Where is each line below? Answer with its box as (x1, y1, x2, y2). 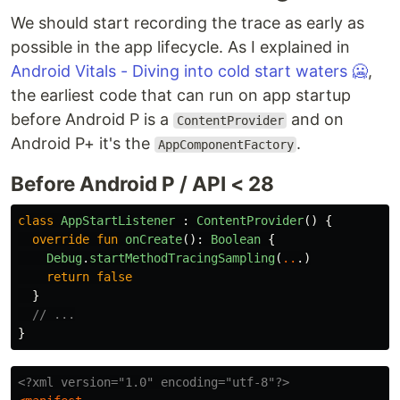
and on (287, 110, 345, 129)
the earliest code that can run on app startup (11, 86, 351, 105)
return (46, 270, 89, 285)
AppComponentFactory (157, 137, 294, 153)
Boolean (211, 232, 261, 247)
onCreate (125, 232, 182, 247)
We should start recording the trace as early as (11, 13, 364, 33)
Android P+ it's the (11, 134, 154, 154)
